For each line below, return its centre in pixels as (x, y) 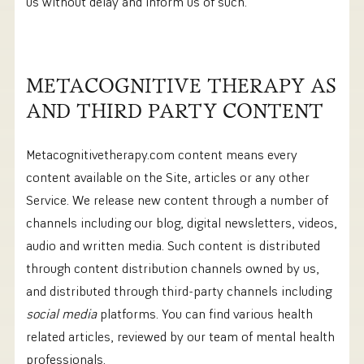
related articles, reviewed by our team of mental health (180, 337)
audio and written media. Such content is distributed (173, 246)
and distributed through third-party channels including (179, 291)
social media (61, 314)
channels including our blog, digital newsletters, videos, (182, 223)
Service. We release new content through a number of (177, 200)
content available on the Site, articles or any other (168, 178)
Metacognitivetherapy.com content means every (162, 155)
